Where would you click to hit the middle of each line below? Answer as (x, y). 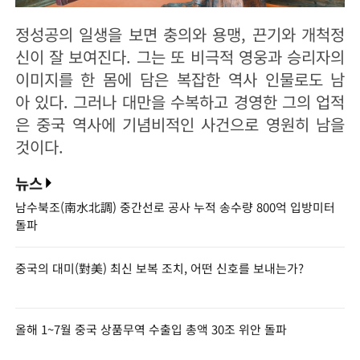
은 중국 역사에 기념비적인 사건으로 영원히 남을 (180, 125)
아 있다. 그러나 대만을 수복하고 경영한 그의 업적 (180, 102)
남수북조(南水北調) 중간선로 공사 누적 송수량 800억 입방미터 (175, 207)
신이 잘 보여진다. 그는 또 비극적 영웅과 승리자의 (180, 57)
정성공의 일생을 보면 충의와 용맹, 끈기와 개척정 (180, 35)
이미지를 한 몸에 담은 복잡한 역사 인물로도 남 (180, 80)
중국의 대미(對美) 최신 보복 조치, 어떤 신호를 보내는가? (159, 268)
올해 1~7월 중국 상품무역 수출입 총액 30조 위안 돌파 (151, 329)
